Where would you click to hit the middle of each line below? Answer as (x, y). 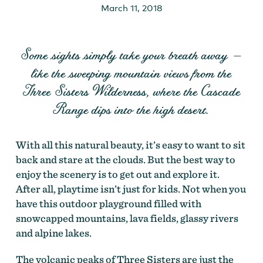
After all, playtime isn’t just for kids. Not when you (131, 188)
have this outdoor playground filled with (108, 203)
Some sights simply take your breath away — (131, 54)
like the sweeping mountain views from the (131, 73)
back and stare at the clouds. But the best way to (125, 159)
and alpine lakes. (53, 232)
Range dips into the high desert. (131, 109)
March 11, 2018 (131, 7)
